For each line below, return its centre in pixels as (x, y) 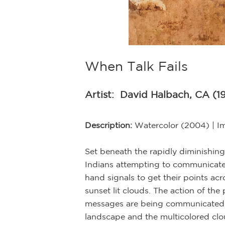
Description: (110, 125)
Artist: (102, 94)
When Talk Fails (136, 66)
